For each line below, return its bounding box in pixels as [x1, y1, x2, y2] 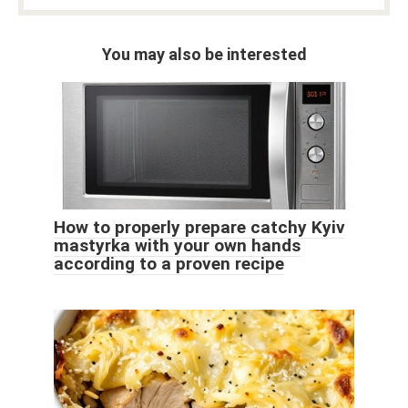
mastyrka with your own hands [54, 234, 301, 256]
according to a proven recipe [54, 252, 284, 274]
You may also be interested [101, 44, 307, 64]
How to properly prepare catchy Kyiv [54, 216, 345, 238]
